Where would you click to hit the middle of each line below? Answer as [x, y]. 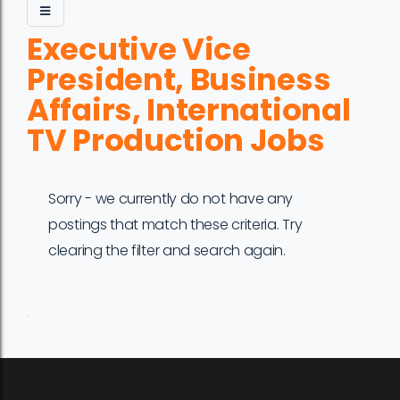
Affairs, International [189, 110]
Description [314, 338]
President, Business [179, 79]
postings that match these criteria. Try [175, 225]
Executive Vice [139, 49]
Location [166, 338]
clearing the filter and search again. [167, 250]
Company [99, 338]
